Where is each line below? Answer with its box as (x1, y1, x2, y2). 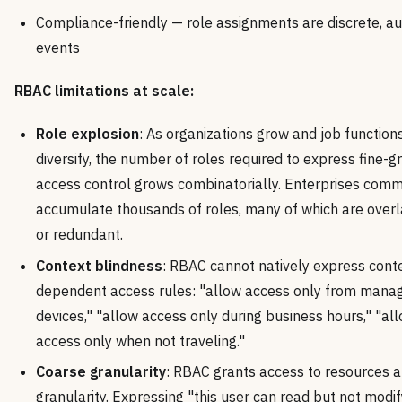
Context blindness (36, 256, 162, 275)
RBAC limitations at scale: (14, 82, 194, 100)
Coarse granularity (36, 363, 166, 381)
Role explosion (36, 125, 139, 144)
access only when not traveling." (36, 331, 245, 350)
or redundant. (36, 225, 123, 244)
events (36, 39, 80, 57)
